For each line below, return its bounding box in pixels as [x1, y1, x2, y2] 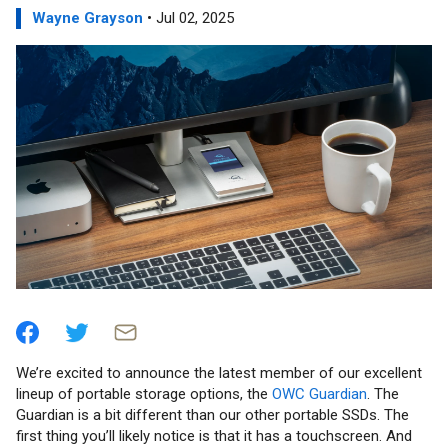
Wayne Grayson [32, 9, 143, 27]
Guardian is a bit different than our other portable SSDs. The [16, 406, 409, 425]
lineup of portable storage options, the [16, 385, 272, 404]
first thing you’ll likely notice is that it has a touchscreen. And [16, 427, 412, 446]
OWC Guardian [272, 385, 367, 404]
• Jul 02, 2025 [143, 9, 234, 27]
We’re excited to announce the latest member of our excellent [16, 364, 422, 383]
